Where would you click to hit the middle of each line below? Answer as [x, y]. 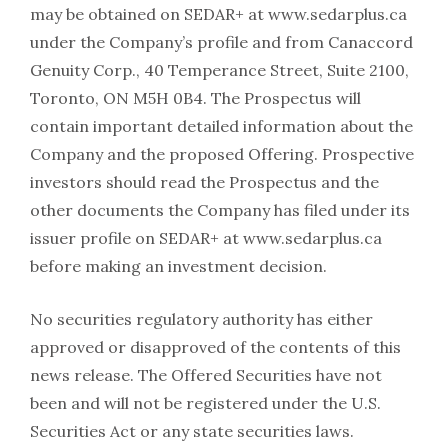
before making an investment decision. [178, 266]
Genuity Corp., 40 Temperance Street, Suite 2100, [219, 70]
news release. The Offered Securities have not [206, 375]
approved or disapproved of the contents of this [215, 347]
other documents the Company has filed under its [220, 210]
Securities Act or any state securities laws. [192, 431]
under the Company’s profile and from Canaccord [221, 42]
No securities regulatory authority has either [201, 319]
